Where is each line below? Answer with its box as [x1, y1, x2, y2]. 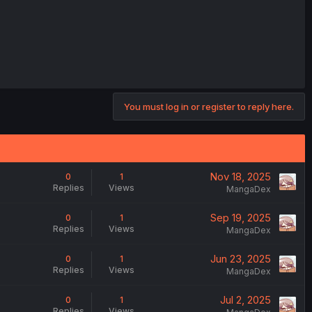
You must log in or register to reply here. [124, 101, 294, 112]
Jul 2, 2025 [219, 293, 271, 306]
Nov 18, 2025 [209, 170, 271, 183]
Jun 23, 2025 [210, 252, 271, 265]
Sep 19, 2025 [210, 211, 271, 224]
